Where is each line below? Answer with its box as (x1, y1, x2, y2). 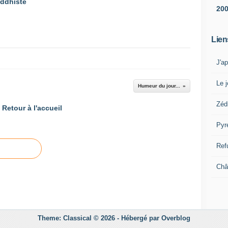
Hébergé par (121, 214, 159, 222)
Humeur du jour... (138, 83, 180, 89)
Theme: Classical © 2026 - (38, 214, 121, 222)
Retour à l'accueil (2, 104, 62, 112)
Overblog (161, 214, 190, 222)
